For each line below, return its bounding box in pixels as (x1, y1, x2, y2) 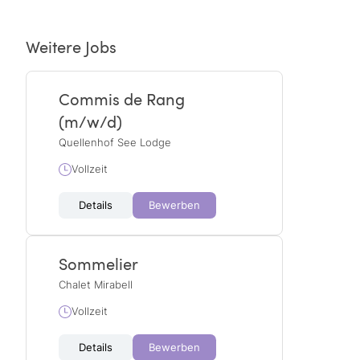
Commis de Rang (59, 88, 185, 110)
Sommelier (59, 252, 138, 275)
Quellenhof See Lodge (59, 137, 171, 149)
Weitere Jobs (26, 35, 117, 58)
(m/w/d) (59, 110, 122, 133)
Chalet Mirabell (59, 279, 133, 291)
